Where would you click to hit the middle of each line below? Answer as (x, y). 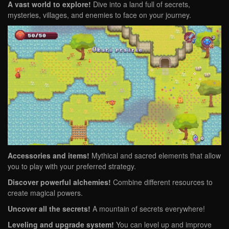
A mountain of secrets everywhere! (148, 209)
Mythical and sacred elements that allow (155, 156)
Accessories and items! (49, 156)
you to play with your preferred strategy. (72, 166)
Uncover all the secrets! (49, 209)
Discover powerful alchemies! (60, 182)
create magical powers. (45, 193)
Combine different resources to (163, 182)
